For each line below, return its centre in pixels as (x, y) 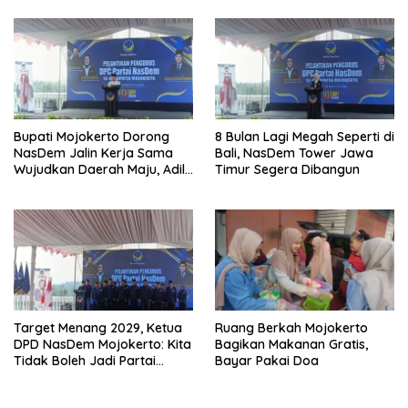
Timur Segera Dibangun (287, 170)
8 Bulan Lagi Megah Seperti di (305, 137)
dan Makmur (52, 186)
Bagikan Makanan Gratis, (291, 345)
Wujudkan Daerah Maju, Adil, (101, 170)
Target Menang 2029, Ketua (98, 328)
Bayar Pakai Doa (267, 361)
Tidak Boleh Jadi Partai (85, 361)
